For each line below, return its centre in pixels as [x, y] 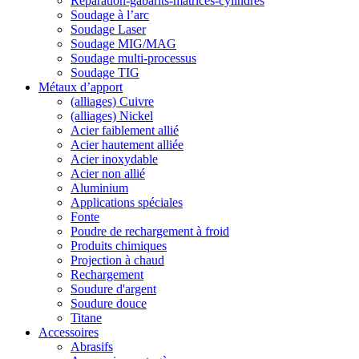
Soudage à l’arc [110, 15]
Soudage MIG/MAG [123, 44]
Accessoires [69, 332]
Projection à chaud [117, 260]
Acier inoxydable [114, 159]
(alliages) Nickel [112, 116]
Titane [86, 318]
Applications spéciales [127, 202]
